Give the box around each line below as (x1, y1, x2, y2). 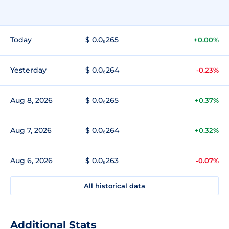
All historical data (84, 181, 145, 190)
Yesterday (10, 65, 47, 75)
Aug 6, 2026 (10, 155, 53, 165)
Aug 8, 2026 (10, 95, 53, 105)
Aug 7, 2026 (10, 125, 52, 135)
